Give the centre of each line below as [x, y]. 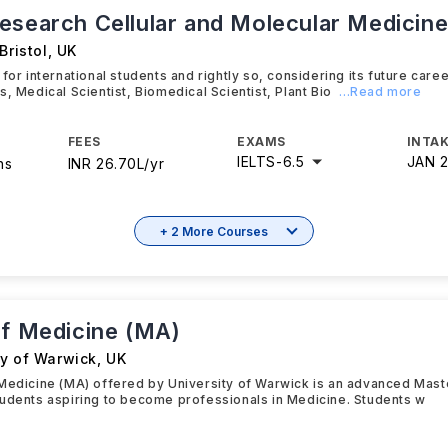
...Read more [380, 91]
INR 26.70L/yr [116, 163]
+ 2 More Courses [214, 231]
